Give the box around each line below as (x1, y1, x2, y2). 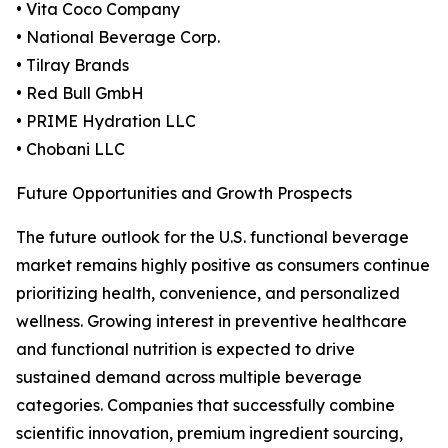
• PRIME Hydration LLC (16, 111, 196, 132)
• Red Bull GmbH (16, 83, 144, 104)
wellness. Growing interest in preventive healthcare (16, 311, 407, 332)
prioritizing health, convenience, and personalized (16, 283, 400, 304)
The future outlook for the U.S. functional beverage (16, 227, 409, 248)
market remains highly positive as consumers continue (16, 255, 430, 276)
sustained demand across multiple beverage (16, 367, 362, 388)
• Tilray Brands (16, 55, 129, 76)
